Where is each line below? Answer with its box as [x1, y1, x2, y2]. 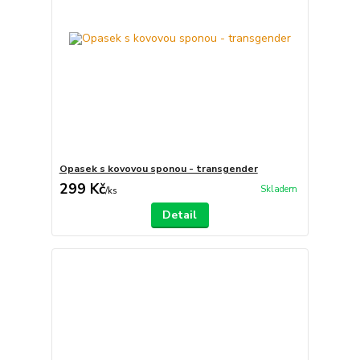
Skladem [260, 183, 297, 196]
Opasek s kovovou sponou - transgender [59, 162, 258, 175]
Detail [162, 207, 198, 223]
